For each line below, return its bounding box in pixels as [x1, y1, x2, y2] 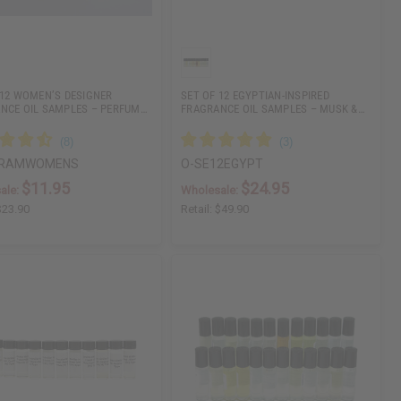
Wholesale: [181, 183, 242, 198]
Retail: [181, 202, 216, 217]
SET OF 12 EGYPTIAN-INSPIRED [181, 89, 329, 103]
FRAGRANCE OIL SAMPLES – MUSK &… [181, 102, 365, 116]
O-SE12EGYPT [181, 157, 264, 172]
